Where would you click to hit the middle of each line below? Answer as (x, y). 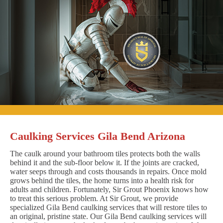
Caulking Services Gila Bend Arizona (98, 136)
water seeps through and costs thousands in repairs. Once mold (108, 171)
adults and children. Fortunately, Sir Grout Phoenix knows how (109, 189)
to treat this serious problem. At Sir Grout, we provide (94, 198)
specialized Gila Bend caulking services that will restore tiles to (109, 207)
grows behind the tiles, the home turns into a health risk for (102, 180)
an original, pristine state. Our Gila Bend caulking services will (108, 216)
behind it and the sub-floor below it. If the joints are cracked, (105, 162)
